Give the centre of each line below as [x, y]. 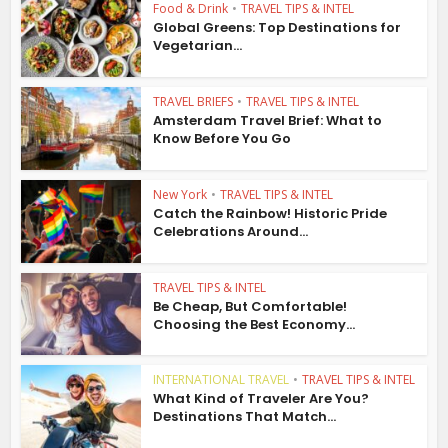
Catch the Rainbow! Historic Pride [270, 213]
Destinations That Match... [245, 417]
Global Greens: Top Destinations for [277, 28]
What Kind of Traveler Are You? [261, 399]
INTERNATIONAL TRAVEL [221, 380]
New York [180, 194]
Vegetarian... [198, 46]
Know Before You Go [222, 139]
